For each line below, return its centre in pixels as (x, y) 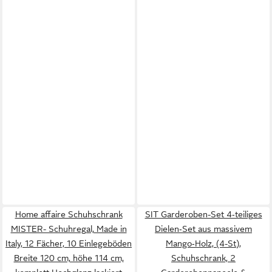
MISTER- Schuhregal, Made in (69, 229)
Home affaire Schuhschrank (69, 214)
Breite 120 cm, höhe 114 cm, (69, 258)
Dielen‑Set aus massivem (203, 229)
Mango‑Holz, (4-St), (203, 243)
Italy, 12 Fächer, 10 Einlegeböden (69, 243)
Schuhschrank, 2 (203, 258)
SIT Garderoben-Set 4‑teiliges (203, 214)
